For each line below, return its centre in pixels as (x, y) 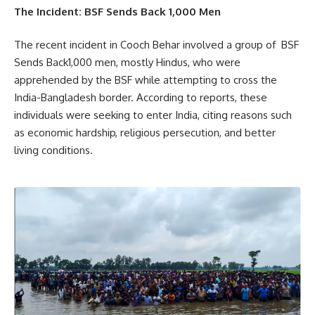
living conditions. (156, 150)
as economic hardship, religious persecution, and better (145, 133)
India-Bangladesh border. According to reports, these (141, 98)
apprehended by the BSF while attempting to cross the (146, 80)
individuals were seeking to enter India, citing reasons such (153, 115)
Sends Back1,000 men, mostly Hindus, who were (127, 63)
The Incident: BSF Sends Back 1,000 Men (117, 11)
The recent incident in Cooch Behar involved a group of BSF (156, 45)
